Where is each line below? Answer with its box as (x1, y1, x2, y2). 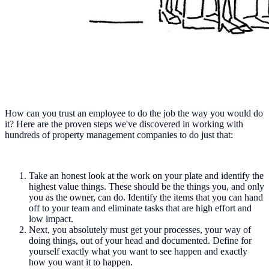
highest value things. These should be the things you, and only (29, 181, 264, 192)
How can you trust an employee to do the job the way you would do (5, 107, 263, 118)
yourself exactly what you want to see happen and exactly (29, 246, 247, 256)
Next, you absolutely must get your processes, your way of (29, 224, 251, 235)
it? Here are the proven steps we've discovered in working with (5, 118, 243, 129)
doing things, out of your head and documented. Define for (29, 235, 252, 246)
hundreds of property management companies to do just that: (5, 129, 233, 140)
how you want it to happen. (29, 256, 135, 267)
